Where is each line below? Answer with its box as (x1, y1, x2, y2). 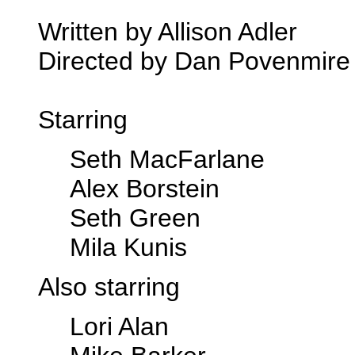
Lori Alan (70, 312, 169, 341)
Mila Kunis (70, 233, 187, 261)
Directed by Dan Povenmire (38, 47, 350, 75)
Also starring (38, 273, 180, 301)
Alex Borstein (70, 174, 219, 203)
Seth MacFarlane (70, 145, 265, 174)
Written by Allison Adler (38, 17, 297, 46)
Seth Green (70, 204, 200, 232)
